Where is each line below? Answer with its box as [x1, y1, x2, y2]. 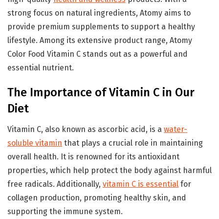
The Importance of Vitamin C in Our [7, 85, 195, 99]
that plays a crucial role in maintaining [62, 138, 203, 148]
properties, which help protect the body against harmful [7, 165, 212, 175]
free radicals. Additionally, [7, 179, 103, 189]
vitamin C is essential [103, 179, 178, 189]
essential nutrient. [7, 63, 74, 72]
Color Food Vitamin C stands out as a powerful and [7, 49, 188, 59]
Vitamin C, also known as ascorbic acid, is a [7, 124, 164, 134]
